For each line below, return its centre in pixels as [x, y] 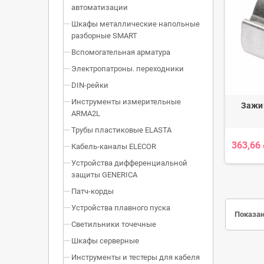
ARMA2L [86, 114]
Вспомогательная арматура [121, 52]
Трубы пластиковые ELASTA [121, 130]
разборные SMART [104, 36]
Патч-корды [93, 192]
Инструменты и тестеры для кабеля [136, 258]
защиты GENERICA [104, 175]
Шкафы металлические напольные [136, 24]
